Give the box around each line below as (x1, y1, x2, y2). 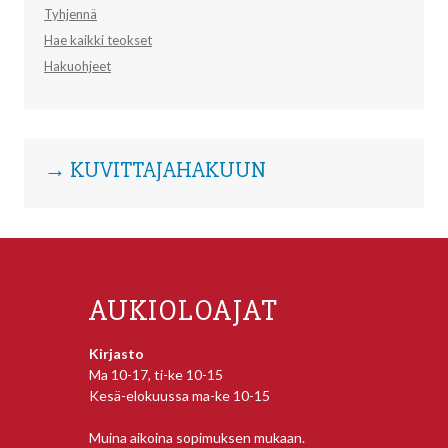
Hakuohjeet (44, 57, 111, 74)
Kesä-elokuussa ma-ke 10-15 (89, 386, 270, 404)
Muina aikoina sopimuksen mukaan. (89, 428, 305, 446)
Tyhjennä (44, 5, 97, 22)
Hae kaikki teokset (44, 31, 152, 48)
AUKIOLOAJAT (89, 291, 278, 329)
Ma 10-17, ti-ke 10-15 (89, 365, 223, 383)
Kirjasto (89, 344, 144, 362)
